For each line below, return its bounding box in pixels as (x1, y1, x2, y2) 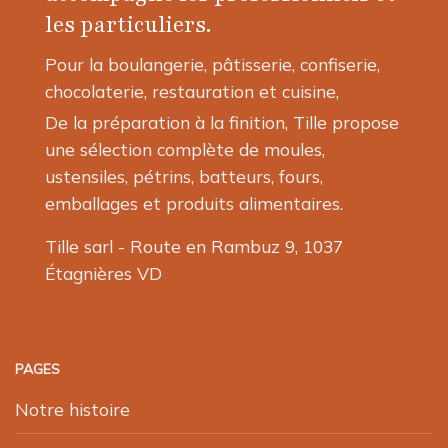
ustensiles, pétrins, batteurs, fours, (45, 165, 323, 188)
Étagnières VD (45, 262, 162, 285)
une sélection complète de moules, (45, 138, 325, 161)
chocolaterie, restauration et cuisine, (45, 80, 339, 103)
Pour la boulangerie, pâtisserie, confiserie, (45, 53, 380, 76)
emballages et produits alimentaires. (45, 192, 343, 215)
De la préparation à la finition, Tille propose (45, 111, 399, 134)
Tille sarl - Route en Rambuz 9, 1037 (45, 235, 343, 258)
